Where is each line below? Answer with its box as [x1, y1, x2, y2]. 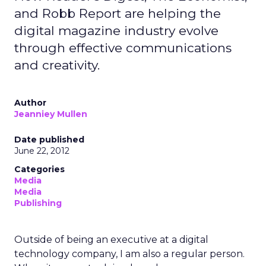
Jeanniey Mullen [14, 109, 87, 119]
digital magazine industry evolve [14, 23, 218, 38]
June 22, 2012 [14, 145, 69, 156]
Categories [14, 164, 65, 175]
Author [14, 97, 46, 108]
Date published [14, 134, 84, 145]
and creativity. [14, 58, 100, 72]
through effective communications [14, 40, 232, 55]
